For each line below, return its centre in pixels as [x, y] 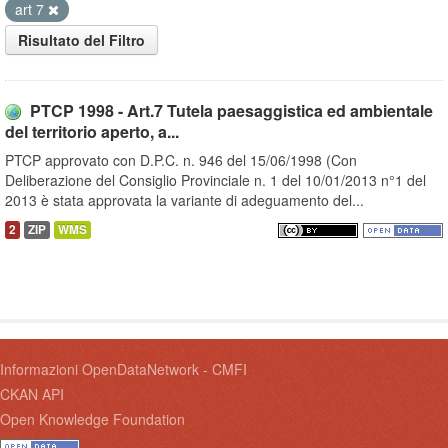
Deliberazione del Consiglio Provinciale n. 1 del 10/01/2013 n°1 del [215, 180]
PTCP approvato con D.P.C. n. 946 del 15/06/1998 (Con [181, 160]
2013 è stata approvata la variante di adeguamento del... [184, 200]
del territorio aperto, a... [92, 132]
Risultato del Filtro [81, 40]
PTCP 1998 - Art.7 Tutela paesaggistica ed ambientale [231, 111]
